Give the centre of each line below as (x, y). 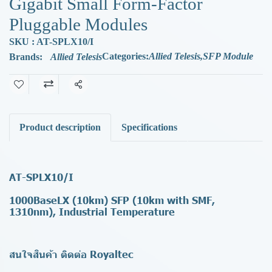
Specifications (149, 127)
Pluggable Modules (78, 24)
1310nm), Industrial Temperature (92, 211)
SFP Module (228, 56)
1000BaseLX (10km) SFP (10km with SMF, (112, 199)
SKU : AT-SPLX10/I (51, 41)
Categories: (125, 56)
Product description (60, 127)
